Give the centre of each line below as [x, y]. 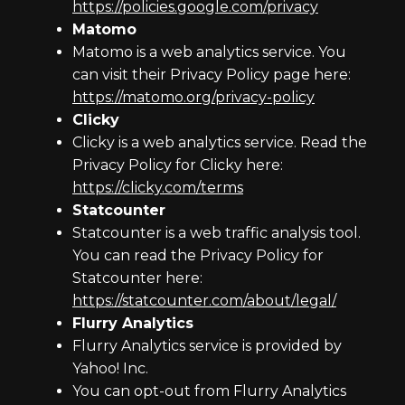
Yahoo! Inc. [110, 368]
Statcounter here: [137, 278]
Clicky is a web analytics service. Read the [220, 142]
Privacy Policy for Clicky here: [178, 165]
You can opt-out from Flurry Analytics [209, 391]
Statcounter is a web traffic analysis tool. [217, 233]
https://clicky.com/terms [158, 188]
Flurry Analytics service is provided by [207, 346]
